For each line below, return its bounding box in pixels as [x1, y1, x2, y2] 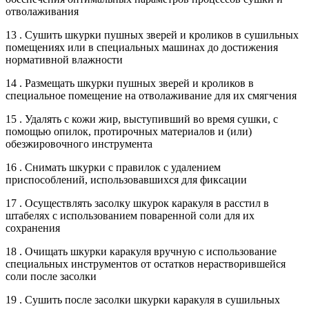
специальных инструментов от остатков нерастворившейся [6, 257, 286, 270]
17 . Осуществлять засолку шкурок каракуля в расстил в [6, 197, 269, 209]
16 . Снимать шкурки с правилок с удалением [6, 161, 221, 173]
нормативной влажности [6, 53, 123, 66]
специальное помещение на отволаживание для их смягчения [6, 89, 297, 101]
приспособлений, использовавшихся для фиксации [6, 173, 247, 186]
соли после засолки [6, 270, 97, 282]
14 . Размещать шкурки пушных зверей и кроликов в [6, 77, 254, 89]
